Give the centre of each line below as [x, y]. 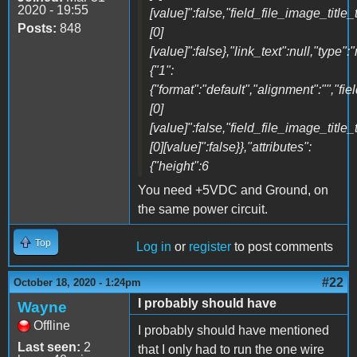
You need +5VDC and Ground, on [233, 190]
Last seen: [49, 347]
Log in [154, 246]
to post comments [282, 246]
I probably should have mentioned [233, 330]
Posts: [37, 28]
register [210, 246]
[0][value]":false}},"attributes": [231, 147]
